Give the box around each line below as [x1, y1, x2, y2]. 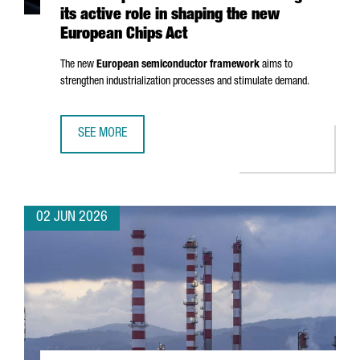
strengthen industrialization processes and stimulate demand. [60, 76, 309, 88]
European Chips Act [60, 27, 187, 43]
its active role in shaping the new [60, 8, 280, 24]
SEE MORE [78, 128, 127, 141]
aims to [260, 59, 292, 71]
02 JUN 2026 [36, 211, 108, 225]
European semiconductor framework [96, 59, 260, 71]
